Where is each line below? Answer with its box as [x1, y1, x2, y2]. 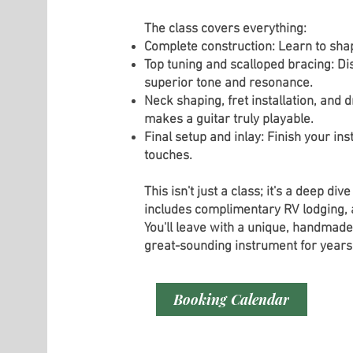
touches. [143, 147, 192, 164]
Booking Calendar [173, 289, 290, 309]
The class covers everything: [143, 20, 307, 37]
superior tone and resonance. [143, 75, 313, 91]
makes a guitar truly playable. [143, 111, 314, 128]
